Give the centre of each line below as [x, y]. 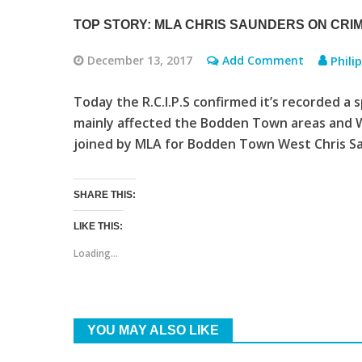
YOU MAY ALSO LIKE [153, 330]
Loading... [95, 253]
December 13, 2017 [139, 60]
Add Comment [263, 60]
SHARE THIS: [104, 194]
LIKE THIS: [98, 226]
